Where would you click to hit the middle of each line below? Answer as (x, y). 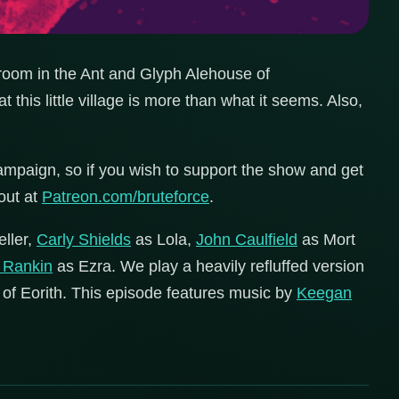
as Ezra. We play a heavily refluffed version (208, 266)
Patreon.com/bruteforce (126, 196)
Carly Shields (84, 239)
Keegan (324, 293)
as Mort (326, 239)
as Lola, (163, 239)
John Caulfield (247, 239)
